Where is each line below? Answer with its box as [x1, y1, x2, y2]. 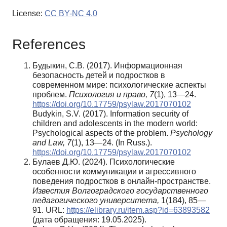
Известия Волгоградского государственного [32, 186, 208, 195]
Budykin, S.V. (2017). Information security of [32, 109, 188, 118]
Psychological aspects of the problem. [32, 128, 170, 137]
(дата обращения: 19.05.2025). [32, 215, 146, 224]
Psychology [170, 128, 212, 137]
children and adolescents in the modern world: [32, 119, 198, 128]
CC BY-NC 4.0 [45, 9, 97, 18]
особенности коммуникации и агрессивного [32, 167, 196, 176]
